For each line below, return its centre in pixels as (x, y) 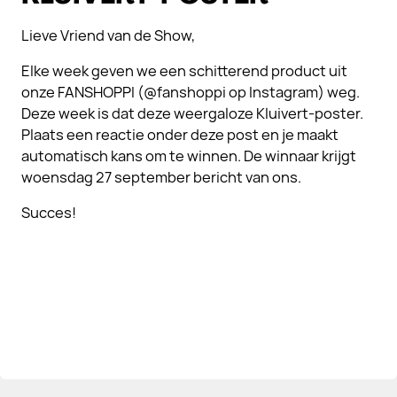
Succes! (49, 213)
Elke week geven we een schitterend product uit (184, 71)
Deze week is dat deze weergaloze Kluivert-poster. (192, 113)
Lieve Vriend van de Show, (108, 35)
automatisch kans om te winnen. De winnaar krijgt (189, 156)
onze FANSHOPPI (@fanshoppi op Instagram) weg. (191, 92)
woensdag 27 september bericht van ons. (161, 177)
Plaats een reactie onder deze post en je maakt (180, 135)
